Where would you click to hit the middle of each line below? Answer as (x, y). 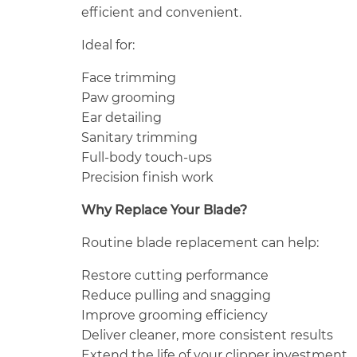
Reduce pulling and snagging (176, 295)
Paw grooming (128, 97)
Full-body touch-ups (147, 157)
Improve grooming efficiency (175, 315)
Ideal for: (108, 45)
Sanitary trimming (139, 137)
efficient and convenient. (161, 12)
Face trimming (129, 77)
